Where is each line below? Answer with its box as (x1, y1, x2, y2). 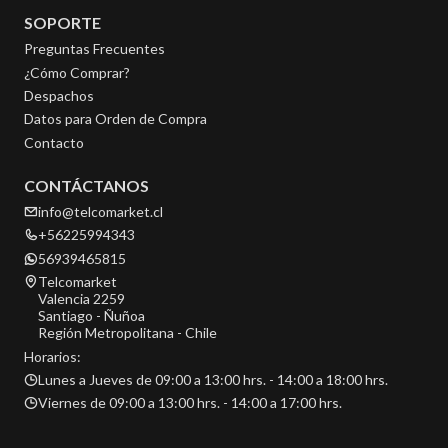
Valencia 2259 (38, 290, 125, 308)
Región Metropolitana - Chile (38, 324, 217, 342)
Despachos (24, 86, 94, 104)
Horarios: (24, 347, 81, 365)
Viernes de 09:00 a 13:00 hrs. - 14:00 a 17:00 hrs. (38, 394, 342, 412)
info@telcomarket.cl (38, 203, 163, 221)
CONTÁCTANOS (24, 175, 149, 195)
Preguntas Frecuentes (24, 40, 165, 58)
